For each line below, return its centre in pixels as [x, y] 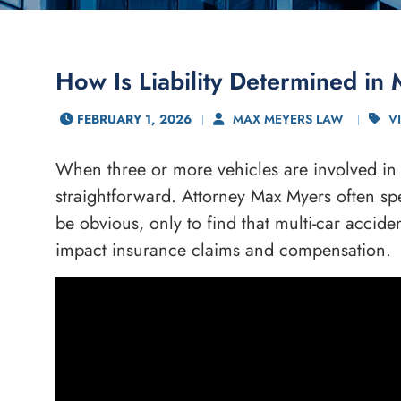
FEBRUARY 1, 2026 [134, 119]
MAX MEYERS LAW [288, 119]
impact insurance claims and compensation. [223, 250]
